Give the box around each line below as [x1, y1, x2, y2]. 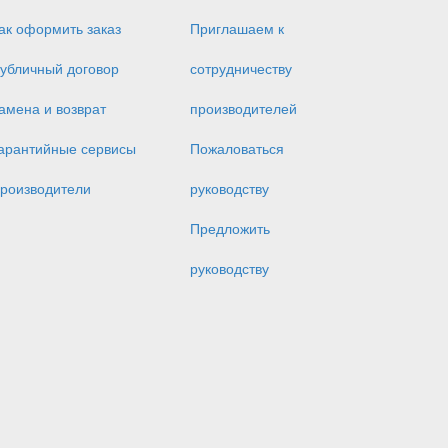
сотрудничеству [190, 60, 292, 77]
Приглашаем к [190, 20, 284, 37]
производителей [190, 100, 297, 117]
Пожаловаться [190, 140, 284, 157]
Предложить [190, 220, 270, 237]
